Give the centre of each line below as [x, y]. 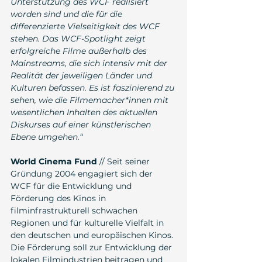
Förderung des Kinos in [59, 199]
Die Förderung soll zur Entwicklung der [92, 248]
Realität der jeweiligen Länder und [82, 76]
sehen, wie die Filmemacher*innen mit [91, 100]
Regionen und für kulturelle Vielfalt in [88, 223]
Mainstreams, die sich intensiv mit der [90, 63]
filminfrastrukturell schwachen [75, 211]
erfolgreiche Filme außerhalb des [80, 51]
